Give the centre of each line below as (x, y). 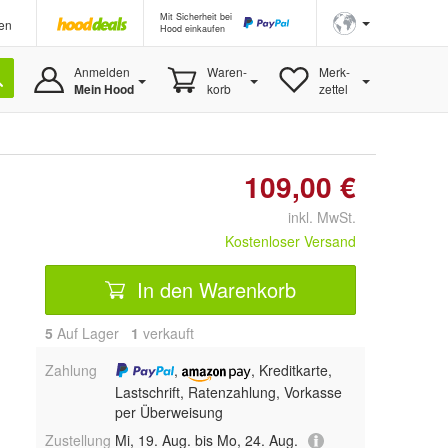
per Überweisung (168, 411)
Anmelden (101, 71)
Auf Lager (92, 333)
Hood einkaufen (192, 28)
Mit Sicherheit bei (196, 16)
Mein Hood (103, 89)
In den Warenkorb (213, 289)
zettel (333, 88)
